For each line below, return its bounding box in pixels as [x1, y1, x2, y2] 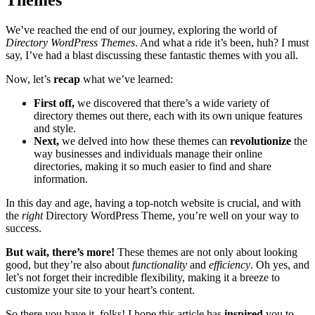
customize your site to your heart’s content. [6, 284, 195, 297]
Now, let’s [6, 73, 53, 86]
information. [34, 173, 88, 186]
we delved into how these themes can [59, 135, 230, 148]
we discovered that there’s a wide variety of [75, 97, 269, 110]
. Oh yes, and [250, 259, 309, 271]
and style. [34, 122, 76, 135]
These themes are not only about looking [115, 246, 297, 259]
